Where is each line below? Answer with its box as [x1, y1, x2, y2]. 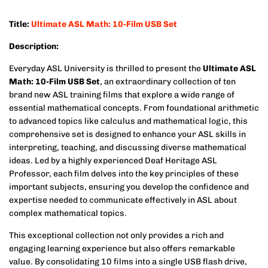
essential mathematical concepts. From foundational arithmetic [9, 102, 259, 113]
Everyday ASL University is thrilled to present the [9, 63, 203, 74]
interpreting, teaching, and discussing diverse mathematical [9, 142, 246, 153]
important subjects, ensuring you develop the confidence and [9, 181, 249, 192]
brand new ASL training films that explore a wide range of [9, 89, 234, 100]
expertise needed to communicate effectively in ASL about [9, 194, 237, 205]
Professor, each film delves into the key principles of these [9, 168, 239, 179]
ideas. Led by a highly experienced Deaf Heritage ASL [9, 155, 217, 166]
